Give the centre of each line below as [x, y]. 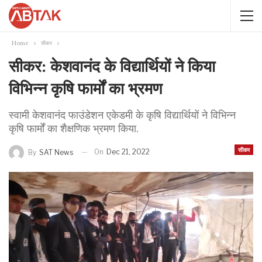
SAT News [56, 152]
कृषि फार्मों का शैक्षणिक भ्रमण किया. [74, 129]
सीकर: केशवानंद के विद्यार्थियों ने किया [112, 66]
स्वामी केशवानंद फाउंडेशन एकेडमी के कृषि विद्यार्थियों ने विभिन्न [122, 115]
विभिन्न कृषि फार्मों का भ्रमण [85, 89]
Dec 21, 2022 [128, 152]
